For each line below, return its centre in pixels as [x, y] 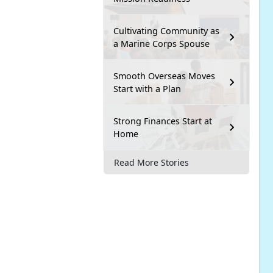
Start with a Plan [147, 89]
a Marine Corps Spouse [161, 44]
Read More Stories [151, 162]
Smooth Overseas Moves [164, 76]
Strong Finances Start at [163, 121]
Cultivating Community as [166, 31]
